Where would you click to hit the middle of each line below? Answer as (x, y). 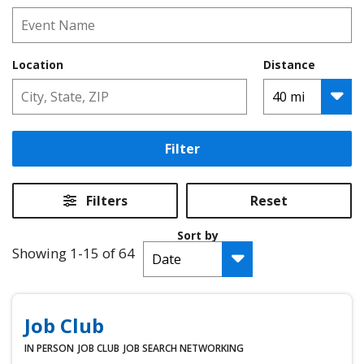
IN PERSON (49, 348)
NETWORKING (212, 348)
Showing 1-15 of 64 (74, 253)
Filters (106, 201)
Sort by (198, 236)
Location (38, 65)
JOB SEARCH (150, 348)
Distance (289, 65)
